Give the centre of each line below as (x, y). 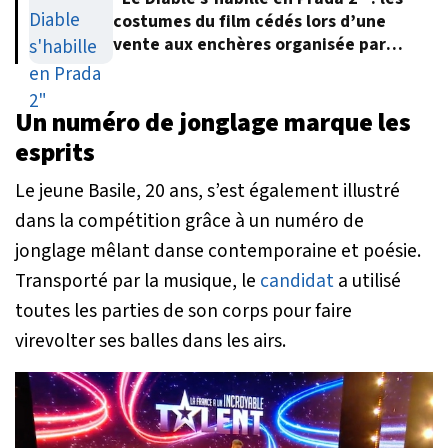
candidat (297, 280)
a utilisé (367, 280)
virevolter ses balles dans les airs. (150, 340)
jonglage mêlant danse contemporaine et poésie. (218, 250)
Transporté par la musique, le (137, 280)
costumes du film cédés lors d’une (249, 22)
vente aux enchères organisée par (249, 45)
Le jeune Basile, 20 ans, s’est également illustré (207, 190)
